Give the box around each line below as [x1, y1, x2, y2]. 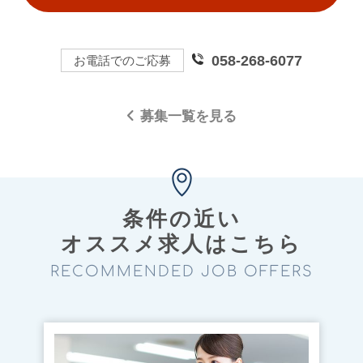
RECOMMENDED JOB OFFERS [49, 263, 314, 280]
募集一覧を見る [140, 109, 237, 124]
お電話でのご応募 [73, 53, 171, 67]
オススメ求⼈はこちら [61, 232, 302, 257]
